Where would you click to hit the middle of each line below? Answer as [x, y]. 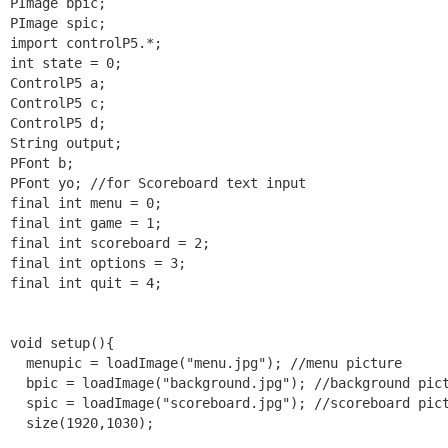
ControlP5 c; [58, 102]
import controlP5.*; [86, 42]
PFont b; [42, 162]
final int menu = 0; [86, 202]
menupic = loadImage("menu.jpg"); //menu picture [206, 362]
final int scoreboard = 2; [110, 242]
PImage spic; [58, 22]
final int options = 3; [98, 262]
